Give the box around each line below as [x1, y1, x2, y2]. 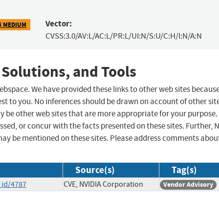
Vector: [45, 18, 72, 30]
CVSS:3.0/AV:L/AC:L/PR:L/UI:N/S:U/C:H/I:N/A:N [45, 31, 202, 42]
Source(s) [75, 164, 115, 176]
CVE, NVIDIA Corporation [64, 179, 143, 190]
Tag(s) [172, 164, 197, 176]
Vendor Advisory [163, 180, 213, 190]
